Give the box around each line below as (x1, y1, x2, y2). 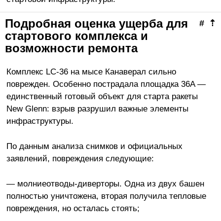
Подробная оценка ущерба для (5, 17, 188, 31)
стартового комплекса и (5, 29, 148, 43)
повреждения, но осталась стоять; (6, 203, 140, 214)
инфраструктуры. (6, 116, 74, 126)
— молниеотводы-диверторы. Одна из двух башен (6, 179, 204, 189)
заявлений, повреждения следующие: (6, 153, 154, 164)
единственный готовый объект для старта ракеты (6, 91, 198, 102)
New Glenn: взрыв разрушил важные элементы (6, 104, 188, 114)
